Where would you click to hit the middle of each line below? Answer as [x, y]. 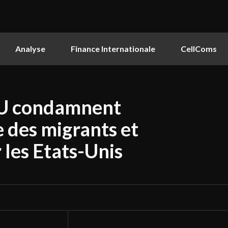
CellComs [199, 49]
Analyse [30, 49]
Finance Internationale [113, 49]
